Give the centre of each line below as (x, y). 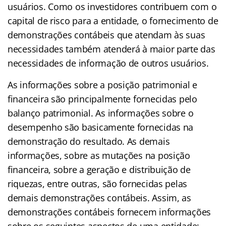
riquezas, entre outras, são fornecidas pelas (98, 183)
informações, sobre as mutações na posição (99, 155)
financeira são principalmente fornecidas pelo (102, 99)
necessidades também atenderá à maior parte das (111, 49)
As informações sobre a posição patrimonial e (103, 84)
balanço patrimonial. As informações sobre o (101, 113)
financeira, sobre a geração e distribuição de (99, 169)
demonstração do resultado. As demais (89, 141)
